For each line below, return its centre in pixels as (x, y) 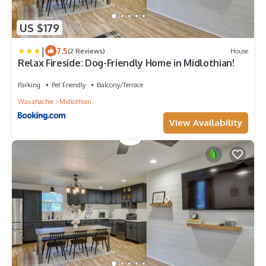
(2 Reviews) (86, 51)
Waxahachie (36, 102)
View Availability (206, 123)
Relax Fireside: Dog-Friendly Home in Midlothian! (126, 63)
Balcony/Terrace (120, 85)
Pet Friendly (69, 85)
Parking (29, 85)
